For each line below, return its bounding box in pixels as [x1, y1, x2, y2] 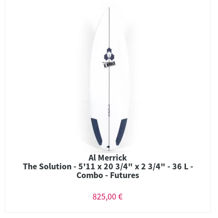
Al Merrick [89, 152, 127, 163]
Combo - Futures [76, 169, 139, 181]
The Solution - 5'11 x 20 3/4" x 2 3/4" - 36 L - [22, 161, 193, 172]
